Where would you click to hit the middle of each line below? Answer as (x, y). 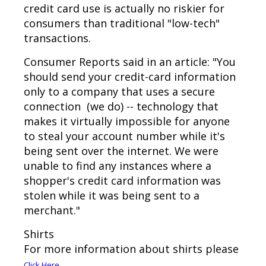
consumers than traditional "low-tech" (122, 23)
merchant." (52, 210)
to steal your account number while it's (124, 136)
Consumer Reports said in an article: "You (130, 62)
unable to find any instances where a (118, 166)
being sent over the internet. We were (121, 151)
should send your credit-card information (130, 77)
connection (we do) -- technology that (121, 107)
